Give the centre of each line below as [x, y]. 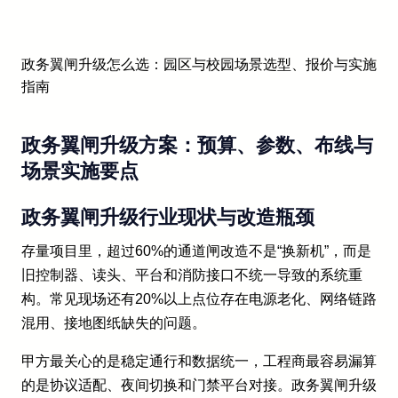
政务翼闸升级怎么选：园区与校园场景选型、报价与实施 [199, 64]
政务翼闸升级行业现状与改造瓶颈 [168, 217]
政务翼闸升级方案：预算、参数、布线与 [197, 145]
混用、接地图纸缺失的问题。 [114, 322]
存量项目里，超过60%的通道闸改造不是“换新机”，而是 [196, 251]
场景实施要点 [80, 171]
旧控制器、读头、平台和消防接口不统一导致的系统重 [192, 275]
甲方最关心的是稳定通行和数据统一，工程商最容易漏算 [199, 361]
